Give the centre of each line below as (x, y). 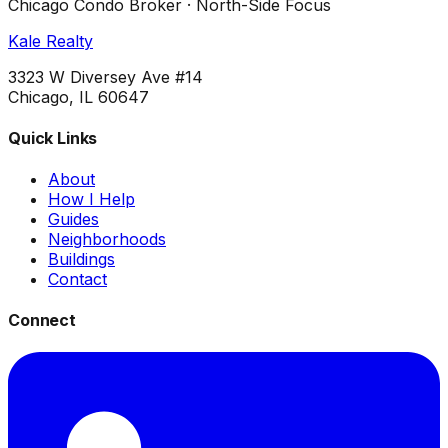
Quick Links (53, 137)
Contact (77, 279)
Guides (73, 219)
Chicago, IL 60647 (78, 96)
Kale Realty (50, 40)
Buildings (81, 259)
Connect (42, 320)
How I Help (91, 199)
